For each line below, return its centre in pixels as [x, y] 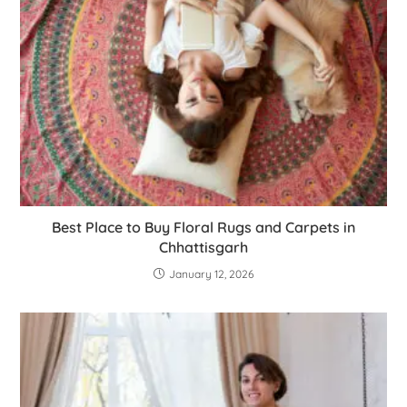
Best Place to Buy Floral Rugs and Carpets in [203, 228]
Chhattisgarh [203, 248]
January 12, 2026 [211, 274]
